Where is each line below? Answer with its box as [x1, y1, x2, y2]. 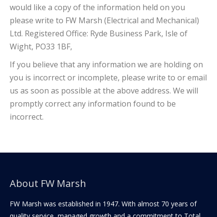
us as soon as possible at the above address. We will [10, 85, 198, 96]
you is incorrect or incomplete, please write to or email [10, 72, 207, 83]
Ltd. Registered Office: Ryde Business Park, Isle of [10, 28, 187, 39]
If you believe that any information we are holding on [10, 59, 203, 70]
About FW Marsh [10, 177, 86, 190]
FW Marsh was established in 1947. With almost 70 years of [10, 199, 197, 208]
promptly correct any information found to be [10, 98, 176, 109]
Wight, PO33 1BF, [10, 41, 72, 52]
